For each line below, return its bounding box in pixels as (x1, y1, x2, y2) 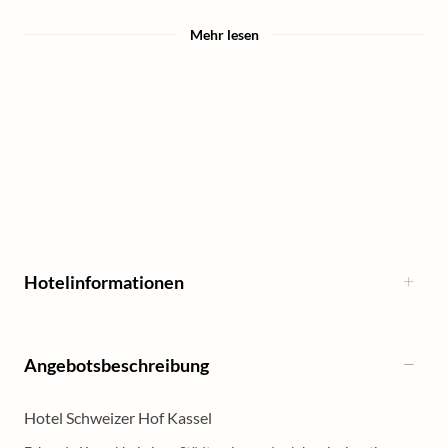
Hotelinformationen (24, 270, 184, 293)
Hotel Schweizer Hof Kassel (24, 408, 212, 427)
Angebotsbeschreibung (24, 353, 209, 376)
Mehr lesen (189, 26, 259, 43)
